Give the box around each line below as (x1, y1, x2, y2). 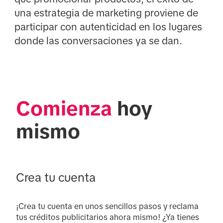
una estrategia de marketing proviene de (14, 7, 198, 18)
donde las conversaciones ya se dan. (14, 35, 182, 46)
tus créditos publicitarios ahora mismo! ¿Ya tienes (16, 213, 199, 222)
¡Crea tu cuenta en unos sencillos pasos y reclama (16, 202, 199, 211)
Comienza (16, 98, 112, 119)
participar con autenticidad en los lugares (14, 21, 202, 32)
